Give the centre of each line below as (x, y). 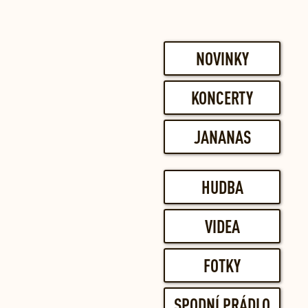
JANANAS (222, 137)
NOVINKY (222, 58)
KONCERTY (222, 98)
